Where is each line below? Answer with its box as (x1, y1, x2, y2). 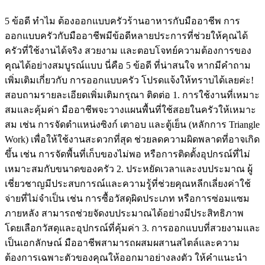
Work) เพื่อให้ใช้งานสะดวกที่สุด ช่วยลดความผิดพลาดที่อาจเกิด (5, 134, 260, 144)
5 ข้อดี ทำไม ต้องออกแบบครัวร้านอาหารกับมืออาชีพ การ (5, 15, 240, 26)
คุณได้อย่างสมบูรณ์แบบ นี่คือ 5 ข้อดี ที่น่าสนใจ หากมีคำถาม (5, 60, 251, 70)
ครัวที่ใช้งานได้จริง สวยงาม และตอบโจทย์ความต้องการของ (5, 45, 251, 56)
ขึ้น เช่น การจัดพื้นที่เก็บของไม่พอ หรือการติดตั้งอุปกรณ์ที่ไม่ (5, 148, 250, 159)
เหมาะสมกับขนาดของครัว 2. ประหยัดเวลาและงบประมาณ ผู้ (5, 163, 253, 174)
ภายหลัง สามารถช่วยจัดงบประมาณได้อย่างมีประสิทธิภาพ (5, 208, 244, 218)
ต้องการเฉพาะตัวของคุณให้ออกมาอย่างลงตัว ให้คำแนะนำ (5, 252, 247, 263)
